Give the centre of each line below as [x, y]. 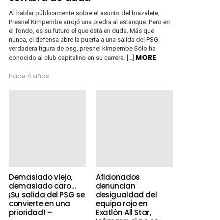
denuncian [115, 186]
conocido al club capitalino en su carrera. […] [72, 57]
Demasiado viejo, [41, 177]
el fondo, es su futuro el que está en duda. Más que [82, 30]
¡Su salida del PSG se [47, 194]
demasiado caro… [42, 186]
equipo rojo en [122, 203]
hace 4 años [29, 76]
